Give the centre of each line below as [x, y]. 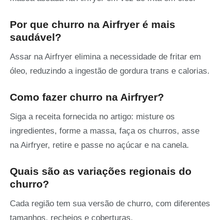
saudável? [36, 37]
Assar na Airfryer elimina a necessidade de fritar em [105, 57]
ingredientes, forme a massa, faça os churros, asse [105, 131]
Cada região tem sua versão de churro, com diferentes [110, 204]
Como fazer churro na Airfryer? [87, 97]
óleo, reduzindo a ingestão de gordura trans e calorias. [110, 71]
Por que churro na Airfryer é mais [93, 25]
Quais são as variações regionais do [101, 171]
